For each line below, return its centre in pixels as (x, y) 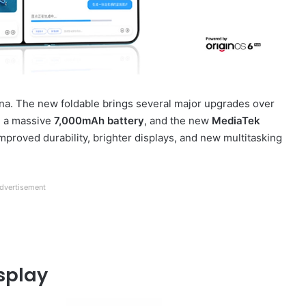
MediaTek (236, 120)
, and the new (178, 120)
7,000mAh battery (99, 120)
